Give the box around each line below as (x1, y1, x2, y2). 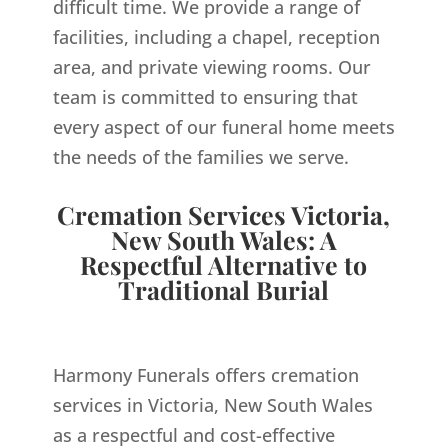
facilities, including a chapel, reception (52, 25, 380, 50)
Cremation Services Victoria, (57, 198, 391, 232)
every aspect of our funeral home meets (52, 115, 395, 140)
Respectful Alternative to (80, 248, 368, 282)
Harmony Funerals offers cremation (52, 363, 359, 388)
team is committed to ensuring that (52, 85, 358, 110)
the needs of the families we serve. (52, 145, 349, 170)
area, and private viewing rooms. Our (52, 55, 371, 80)
